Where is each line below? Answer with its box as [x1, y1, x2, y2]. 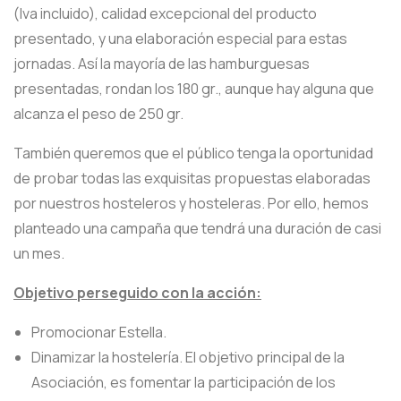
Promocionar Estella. [31, 322, 166, 343]
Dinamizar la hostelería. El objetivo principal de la [31, 347, 345, 368]
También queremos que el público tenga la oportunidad [13, 143, 373, 164]
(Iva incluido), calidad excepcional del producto [13, 4, 317, 24]
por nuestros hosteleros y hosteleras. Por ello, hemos [13, 193, 369, 214]
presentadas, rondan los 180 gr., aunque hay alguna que [13, 79, 374, 99]
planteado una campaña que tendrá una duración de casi [13, 218, 381, 239]
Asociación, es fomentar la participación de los [31, 372, 336, 393]
